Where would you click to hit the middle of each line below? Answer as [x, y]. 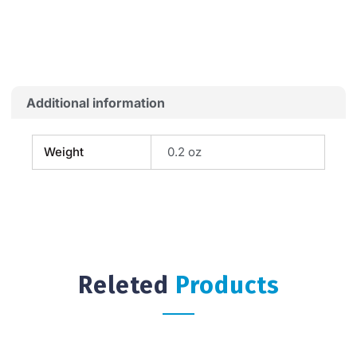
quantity [37, 19]
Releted [126, 285]
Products [227, 285]
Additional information [96, 102]
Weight [63, 152]
